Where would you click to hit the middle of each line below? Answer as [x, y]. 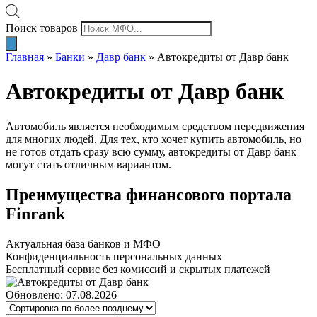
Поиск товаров [42, 28]
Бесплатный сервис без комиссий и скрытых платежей [138, 269]
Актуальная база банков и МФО [83, 243]
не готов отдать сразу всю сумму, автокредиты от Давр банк [151, 151]
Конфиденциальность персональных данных [114, 256]
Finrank [35, 213]
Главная [25, 57]
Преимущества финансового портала [149, 194]
